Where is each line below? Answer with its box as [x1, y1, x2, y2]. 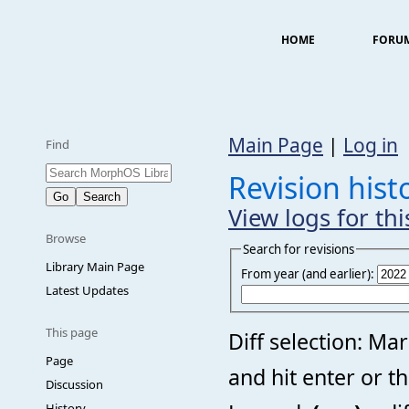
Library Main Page [46, 258, 144, 275]
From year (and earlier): [241, 265, 374, 282]
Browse [46, 230, 86, 246]
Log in [343, 132, 398, 158]
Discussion [46, 376, 103, 393]
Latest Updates [46, 282, 129, 299]
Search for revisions [243, 240, 354, 257]
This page [46, 324, 98, 341]
